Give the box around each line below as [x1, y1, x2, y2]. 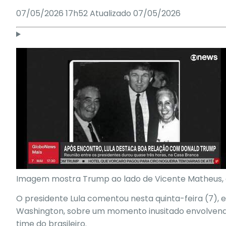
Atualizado [90, 7, 133, 19]
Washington [16, 205, 64, 217]
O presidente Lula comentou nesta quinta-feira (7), [16, 192, 221, 204]
